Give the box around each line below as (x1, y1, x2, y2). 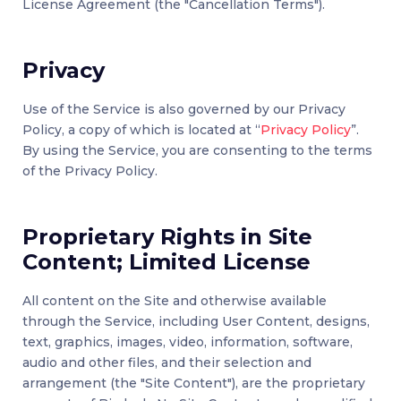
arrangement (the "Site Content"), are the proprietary (22, 375, 365, 392)
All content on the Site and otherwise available (22, 293, 327, 310)
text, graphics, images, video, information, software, (22, 334, 353, 351)
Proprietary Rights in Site (22, 224, 312, 251)
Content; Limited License (22, 249, 311, 276)
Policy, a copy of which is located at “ (22, 122, 260, 139)
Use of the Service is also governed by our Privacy (22, 101, 346, 118)
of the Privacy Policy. (22, 163, 158, 180)
